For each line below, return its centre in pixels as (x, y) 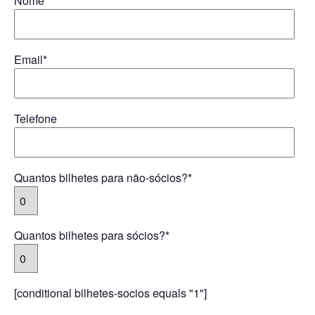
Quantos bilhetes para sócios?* (92, 236)
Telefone (36, 119)
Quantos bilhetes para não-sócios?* (103, 178)
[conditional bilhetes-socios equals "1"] (110, 293)
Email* (31, 60)
